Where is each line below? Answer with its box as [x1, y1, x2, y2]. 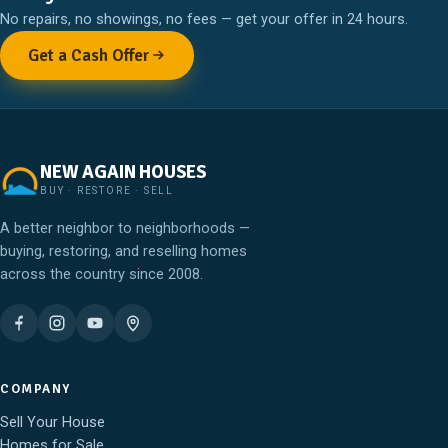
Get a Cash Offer [28, 44, 150, 66]
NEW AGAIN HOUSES [40, 160, 208, 183]
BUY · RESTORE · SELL [40, 184, 174, 196]
